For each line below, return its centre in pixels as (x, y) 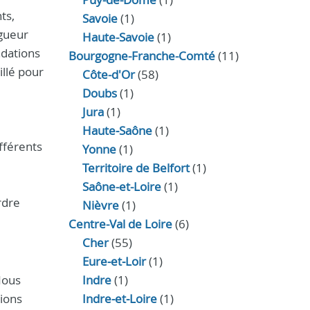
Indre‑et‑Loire (119, 299)
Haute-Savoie (118, 37)
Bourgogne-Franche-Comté (142, 56)
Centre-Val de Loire (120, 224)
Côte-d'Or (108, 74)
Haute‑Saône (117, 130)
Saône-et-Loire (121, 186)
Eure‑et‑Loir (114, 261)
